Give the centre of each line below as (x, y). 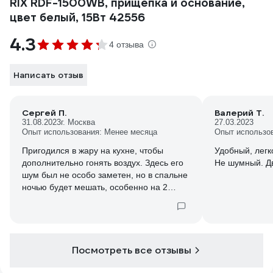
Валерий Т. (239, 113)
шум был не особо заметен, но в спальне (105, 175)
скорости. (41, 200)
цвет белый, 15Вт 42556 (77, 18)
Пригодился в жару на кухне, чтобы (93, 151)
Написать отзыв (48, 75)
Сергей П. (44, 113)
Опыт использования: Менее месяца (90, 132)
